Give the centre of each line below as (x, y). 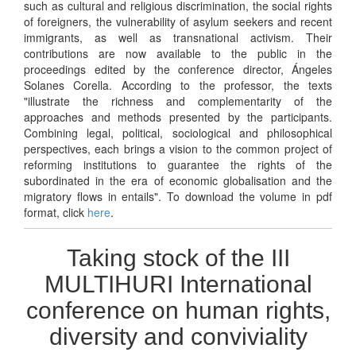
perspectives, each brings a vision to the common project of (178, 148)
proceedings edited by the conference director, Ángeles (178, 69)
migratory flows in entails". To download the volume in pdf (178, 196)
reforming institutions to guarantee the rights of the (178, 164)
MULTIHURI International (178, 284)
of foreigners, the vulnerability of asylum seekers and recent (178, 21)
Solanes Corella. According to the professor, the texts (178, 85)
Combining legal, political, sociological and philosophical (178, 132)
